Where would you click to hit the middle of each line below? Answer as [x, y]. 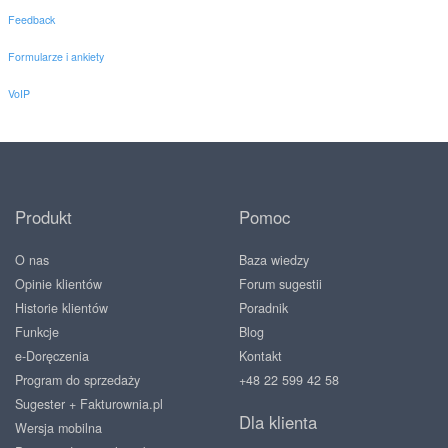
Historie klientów [61, 308]
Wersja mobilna [58, 428]
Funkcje [37, 332]
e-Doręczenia [52, 356]
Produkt [43, 217]
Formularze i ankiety [56, 56]
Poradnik [263, 308]
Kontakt [260, 356]
